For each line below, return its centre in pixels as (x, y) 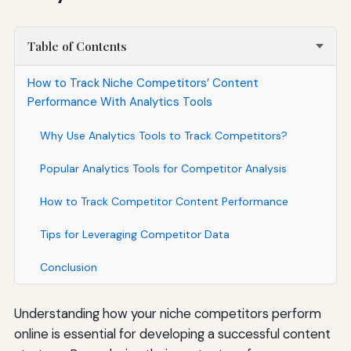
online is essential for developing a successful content (172, 333)
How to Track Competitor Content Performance (164, 201)
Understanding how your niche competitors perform (167, 313)
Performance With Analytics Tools (119, 101)
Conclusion (68, 267)
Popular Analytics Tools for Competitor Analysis (163, 168)
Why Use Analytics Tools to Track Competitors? (163, 135)
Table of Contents (77, 46)
